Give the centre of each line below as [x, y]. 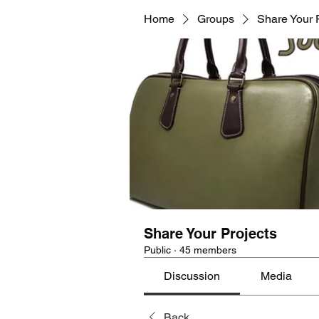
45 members [208, 250]
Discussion [192, 276]
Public [157, 250]
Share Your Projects [210, 234]
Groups [216, 19]
